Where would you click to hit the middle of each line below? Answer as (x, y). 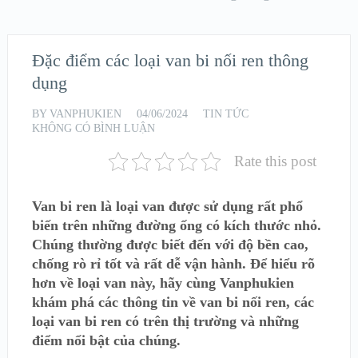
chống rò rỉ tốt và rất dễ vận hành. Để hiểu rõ (173, 264)
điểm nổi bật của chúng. (106, 340)
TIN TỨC (225, 114)
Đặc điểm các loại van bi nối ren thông (170, 60)
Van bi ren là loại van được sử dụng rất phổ (167, 206)
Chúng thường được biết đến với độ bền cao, (170, 245)
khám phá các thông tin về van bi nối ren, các (173, 302)
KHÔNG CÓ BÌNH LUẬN (93, 128)
